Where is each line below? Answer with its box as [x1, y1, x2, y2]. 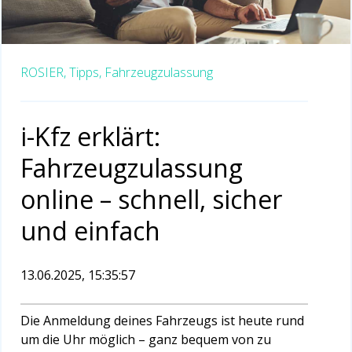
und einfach [20, 214, 160, 248]
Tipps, [69, 64, 101, 82]
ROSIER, [20, 64, 66, 82]
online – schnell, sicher [20, 182, 282, 217]
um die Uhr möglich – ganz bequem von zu [20, 331, 271, 349]
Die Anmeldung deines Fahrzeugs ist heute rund [20, 312, 304, 330]
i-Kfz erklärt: [20, 119, 160, 154]
